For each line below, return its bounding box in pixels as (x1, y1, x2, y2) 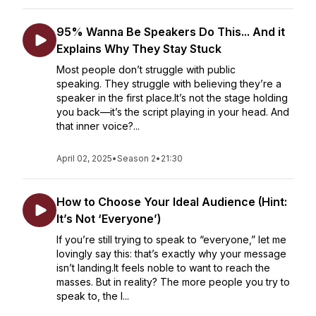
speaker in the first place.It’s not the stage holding (56, 92, 288, 104)
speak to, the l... (56, 290, 129, 302)
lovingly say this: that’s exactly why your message (56, 248, 286, 260)
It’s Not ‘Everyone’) (56, 212, 161, 226)
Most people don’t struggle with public (56, 63, 236, 75)
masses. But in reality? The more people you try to (56, 276, 290, 288)
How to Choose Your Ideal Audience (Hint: (56, 195, 287, 209)
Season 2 (117, 153, 156, 164)
